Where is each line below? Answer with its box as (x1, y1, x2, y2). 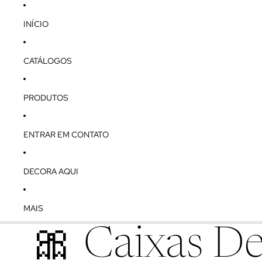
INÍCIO (23, 18, 49, 29)
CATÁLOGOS (23, 55, 72, 66)
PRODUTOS (23, 92, 68, 103)
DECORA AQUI (23, 166, 78, 177)
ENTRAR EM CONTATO (23, 129, 109, 140)
